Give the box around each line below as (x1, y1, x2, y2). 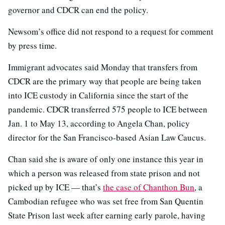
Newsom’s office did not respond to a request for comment (8, 26, 213, 38)
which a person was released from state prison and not (8, 167, 200, 179)
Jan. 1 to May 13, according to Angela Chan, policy (8, 118, 190, 130)
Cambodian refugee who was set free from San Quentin (8, 195, 203, 207)
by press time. (8, 40, 57, 52)
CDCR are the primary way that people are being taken (8, 75, 201, 87)
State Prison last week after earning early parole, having (8, 209, 205, 221)
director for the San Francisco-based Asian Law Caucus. (8, 132, 206, 144)
